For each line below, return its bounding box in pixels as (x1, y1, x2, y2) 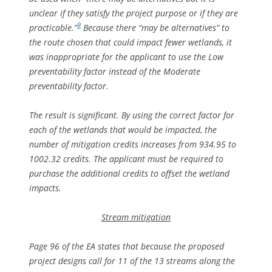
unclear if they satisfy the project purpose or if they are (29, 7, 238, 19)
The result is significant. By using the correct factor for (29, 109, 234, 121)
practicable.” (29, 21, 77, 33)
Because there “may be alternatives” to (81, 21, 229, 33)
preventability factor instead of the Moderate (29, 65, 200, 77)
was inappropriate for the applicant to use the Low (29, 50, 223, 63)
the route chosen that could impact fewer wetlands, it (29, 36, 232, 48)
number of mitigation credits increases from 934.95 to (29, 138, 236, 150)
